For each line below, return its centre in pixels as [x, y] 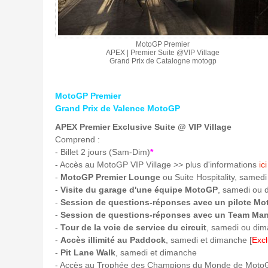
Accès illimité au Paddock [113, 240]
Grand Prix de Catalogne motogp [163, 61]
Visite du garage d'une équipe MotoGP [139, 189]
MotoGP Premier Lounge [110, 177]
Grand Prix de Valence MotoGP [118, 108]
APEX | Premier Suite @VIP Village [163, 52]
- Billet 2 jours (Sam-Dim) [103, 152]
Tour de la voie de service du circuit [133, 227]
